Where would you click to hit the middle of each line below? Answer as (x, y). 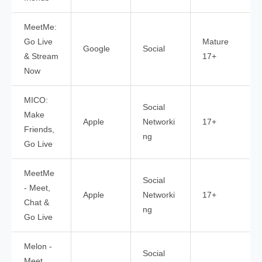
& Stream (41, 57)
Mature (216, 42)
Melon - (38, 247)
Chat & (37, 203)
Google (96, 49)
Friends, (39, 130)
